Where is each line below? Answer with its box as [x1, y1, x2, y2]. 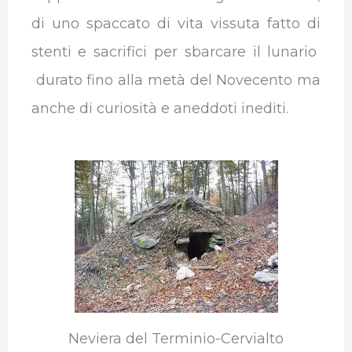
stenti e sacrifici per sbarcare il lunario [31, 42, 321, 60]
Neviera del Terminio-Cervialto [68, 329, 284, 347]
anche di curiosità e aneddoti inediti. [31, 99, 288, 117]
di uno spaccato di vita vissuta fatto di [31, 14, 321, 32]
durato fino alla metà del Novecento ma [31, 71, 321, 89]
